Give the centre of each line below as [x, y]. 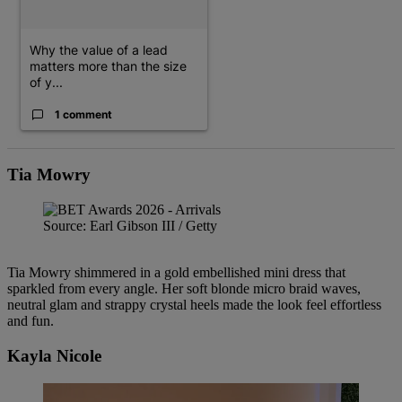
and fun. [31, 321]
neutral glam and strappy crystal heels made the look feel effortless [194, 305]
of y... [46, 82]
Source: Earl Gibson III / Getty [130, 226]
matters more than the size [108, 66]
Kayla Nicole [54, 355]
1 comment [83, 114]
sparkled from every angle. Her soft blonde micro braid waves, [184, 289]
